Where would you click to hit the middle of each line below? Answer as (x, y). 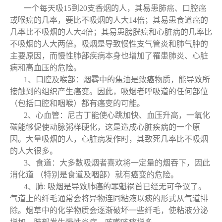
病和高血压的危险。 (46, 68)
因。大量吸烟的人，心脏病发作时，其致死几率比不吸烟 (109, 139)
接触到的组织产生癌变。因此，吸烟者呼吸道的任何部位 (109, 91)
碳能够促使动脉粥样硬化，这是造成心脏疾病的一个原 (105, 127)
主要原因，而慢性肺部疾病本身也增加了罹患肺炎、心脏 (109, 56)
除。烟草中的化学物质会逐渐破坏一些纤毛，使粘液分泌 (109, 210)
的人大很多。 (34, 151)
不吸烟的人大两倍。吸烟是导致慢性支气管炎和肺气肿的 (109, 44)
